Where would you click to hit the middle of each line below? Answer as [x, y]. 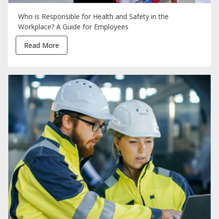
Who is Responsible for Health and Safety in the [93, 17]
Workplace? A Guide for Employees [73, 27]
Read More [42, 45]
